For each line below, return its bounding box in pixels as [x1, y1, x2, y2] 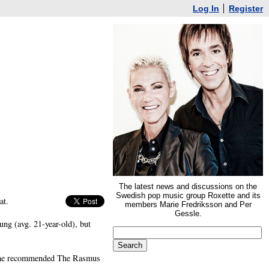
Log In [192, 4, 219, 13]
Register [229, 4, 263, 13]
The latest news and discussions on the [119, 182, 257, 191]
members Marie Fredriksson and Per [124, 200, 252, 209]
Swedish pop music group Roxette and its [115, 191, 261, 200]
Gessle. [174, 209, 202, 218]
